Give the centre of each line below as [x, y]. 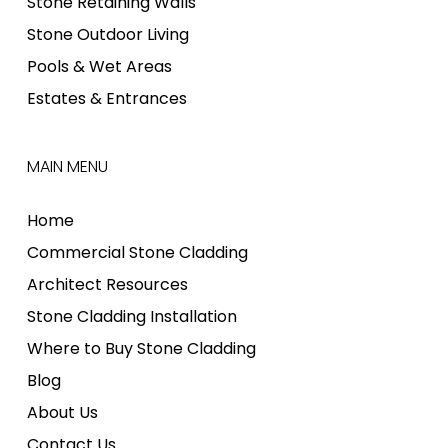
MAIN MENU [67, 166]
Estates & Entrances [106, 98]
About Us [62, 412]
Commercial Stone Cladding [137, 252]
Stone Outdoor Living [107, 34]
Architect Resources [107, 284]
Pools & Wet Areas [99, 66]
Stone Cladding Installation [131, 316]
